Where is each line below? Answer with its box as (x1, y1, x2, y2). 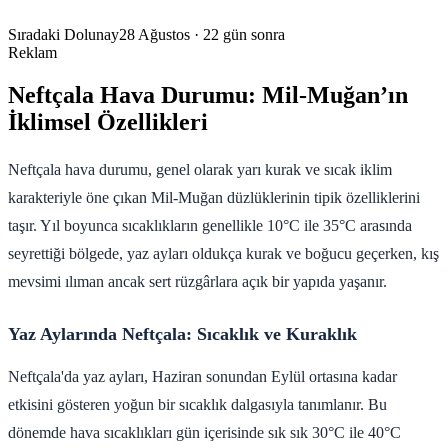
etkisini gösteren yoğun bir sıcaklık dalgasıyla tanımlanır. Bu (8, 395, 387, 413)
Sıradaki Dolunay (8, 26, 119, 43)
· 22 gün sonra (194, 26, 285, 43)
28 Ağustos (119, 26, 194, 43)
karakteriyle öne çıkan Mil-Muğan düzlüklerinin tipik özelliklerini (8, 188, 420, 206)
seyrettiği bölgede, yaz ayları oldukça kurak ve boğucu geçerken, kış (8, 244, 439, 262)
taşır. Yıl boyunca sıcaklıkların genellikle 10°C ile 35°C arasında (8, 216, 412, 234)
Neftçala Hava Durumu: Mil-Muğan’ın (8, 81, 408, 108)
